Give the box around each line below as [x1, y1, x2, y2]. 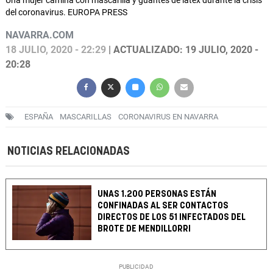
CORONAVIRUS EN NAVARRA [118, 112, 218, 122]
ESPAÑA [24, 112, 53, 122]
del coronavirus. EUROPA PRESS [5, 7, 127, 18]
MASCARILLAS [60, 112, 112, 122]
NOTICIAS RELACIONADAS [7, 146, 130, 158]
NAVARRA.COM [5, 29, 74, 41]
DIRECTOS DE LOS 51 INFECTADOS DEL [97, 213, 246, 222]
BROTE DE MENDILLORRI [97, 224, 191, 234]
